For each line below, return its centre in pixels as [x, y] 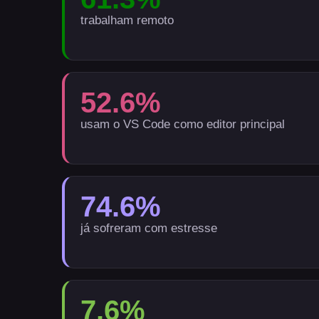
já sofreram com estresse [149, 228]
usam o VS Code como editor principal [183, 124]
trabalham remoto [127, 20]
